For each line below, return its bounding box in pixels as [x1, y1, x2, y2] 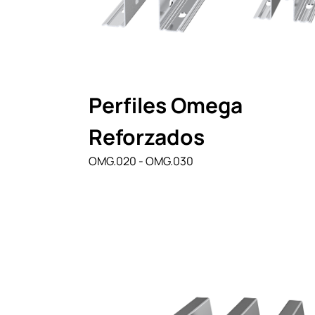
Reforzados [89, 122, 205, 151]
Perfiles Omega [89, 90, 243, 120]
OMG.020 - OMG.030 [89, 153, 193, 169]
